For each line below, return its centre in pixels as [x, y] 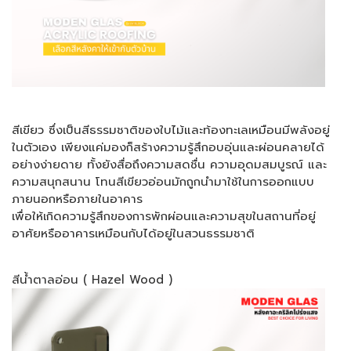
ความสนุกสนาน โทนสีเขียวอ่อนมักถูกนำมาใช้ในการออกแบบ [163, 182]
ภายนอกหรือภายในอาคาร [77, 199]
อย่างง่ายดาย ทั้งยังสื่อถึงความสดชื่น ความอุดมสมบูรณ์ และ [169, 165]
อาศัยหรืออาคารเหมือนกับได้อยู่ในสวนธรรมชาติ [133, 233]
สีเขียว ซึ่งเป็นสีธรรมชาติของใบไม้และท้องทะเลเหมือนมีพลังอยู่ [171, 130]
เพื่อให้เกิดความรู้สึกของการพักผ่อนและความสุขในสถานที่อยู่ [164, 216]
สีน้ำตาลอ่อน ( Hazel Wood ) [92, 280]
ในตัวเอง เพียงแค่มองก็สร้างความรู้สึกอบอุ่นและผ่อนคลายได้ [168, 147]
